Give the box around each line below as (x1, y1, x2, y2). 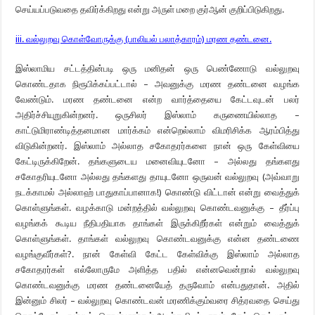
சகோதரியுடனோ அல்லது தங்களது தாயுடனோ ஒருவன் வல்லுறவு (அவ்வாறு (15, 172, 300, 182)
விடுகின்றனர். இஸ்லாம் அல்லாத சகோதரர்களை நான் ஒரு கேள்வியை (15, 141, 300, 151)
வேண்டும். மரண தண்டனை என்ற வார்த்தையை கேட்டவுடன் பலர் (15, 94, 300, 105)
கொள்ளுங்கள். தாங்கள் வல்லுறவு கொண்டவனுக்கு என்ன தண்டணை (15, 233, 300, 244)
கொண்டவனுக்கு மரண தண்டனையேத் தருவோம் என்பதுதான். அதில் (15, 280, 300, 290)
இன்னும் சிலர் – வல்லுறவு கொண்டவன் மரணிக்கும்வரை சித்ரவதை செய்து (15, 295, 300, 306)
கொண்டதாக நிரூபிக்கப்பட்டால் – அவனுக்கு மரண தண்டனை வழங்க (15, 79, 300, 89)
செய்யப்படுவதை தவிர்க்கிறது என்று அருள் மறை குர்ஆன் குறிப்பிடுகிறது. (15, 4, 285, 15)
